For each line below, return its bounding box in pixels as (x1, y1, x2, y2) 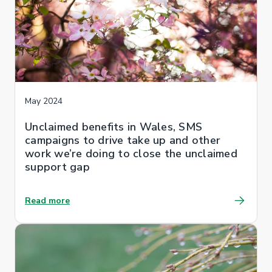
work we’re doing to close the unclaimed (25, 146, 237, 161)
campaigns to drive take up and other (25, 132, 220, 148)
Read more (25, 194, 70, 206)
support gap (25, 159, 90, 174)
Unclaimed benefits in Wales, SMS (25, 119, 202, 134)
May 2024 (25, 95, 63, 107)
